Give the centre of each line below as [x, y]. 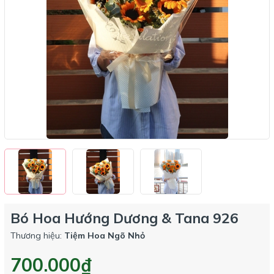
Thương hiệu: [37, 235]
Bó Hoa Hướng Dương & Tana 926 [124, 218]
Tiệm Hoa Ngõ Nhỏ [105, 235]
